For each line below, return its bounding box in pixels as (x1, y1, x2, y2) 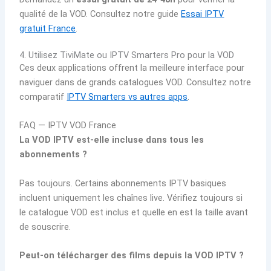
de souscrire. (19, 221, 71, 232)
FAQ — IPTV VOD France (19, 120, 117, 131)
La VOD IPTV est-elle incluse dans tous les (19, 134, 204, 146)
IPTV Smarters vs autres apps (67, 91, 188, 102)
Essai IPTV (181, 8, 224, 19)
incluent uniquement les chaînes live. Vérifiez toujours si (19, 192, 243, 203)
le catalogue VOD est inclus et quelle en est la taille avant (19, 206, 249, 218)
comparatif (19, 91, 67, 102)
